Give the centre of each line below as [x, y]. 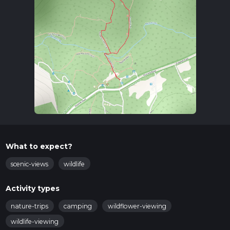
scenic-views [30, 164]
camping [78, 206]
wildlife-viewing [35, 221]
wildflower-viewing [137, 206]
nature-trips [30, 206]
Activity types [32, 189]
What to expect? [39, 146]
